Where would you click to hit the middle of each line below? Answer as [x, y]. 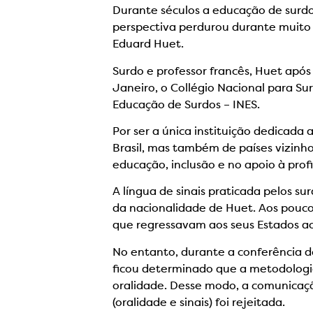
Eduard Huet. [148, 45]
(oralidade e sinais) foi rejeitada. [201, 303]
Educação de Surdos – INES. [187, 105]
